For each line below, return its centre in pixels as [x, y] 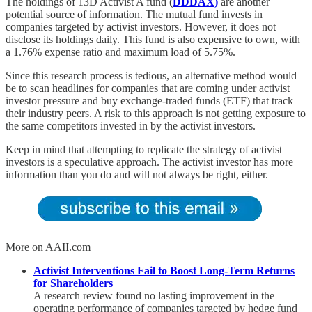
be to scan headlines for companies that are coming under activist [148, 88]
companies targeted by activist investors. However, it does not [141, 26]
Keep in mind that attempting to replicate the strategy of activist [144, 149]
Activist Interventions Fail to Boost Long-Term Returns [164, 270]
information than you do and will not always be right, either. [137, 174]
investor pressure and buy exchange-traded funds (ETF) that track [149, 100]
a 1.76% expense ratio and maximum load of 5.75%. [120, 52]
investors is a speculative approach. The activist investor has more [149, 162]
